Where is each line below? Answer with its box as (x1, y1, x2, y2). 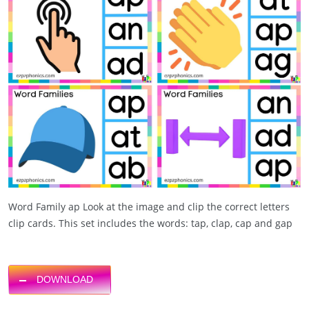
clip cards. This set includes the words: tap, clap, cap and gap (8, 216, 292, 230)
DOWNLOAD (37, 273, 93, 285)
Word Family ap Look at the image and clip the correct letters (8, 199, 290, 213)
